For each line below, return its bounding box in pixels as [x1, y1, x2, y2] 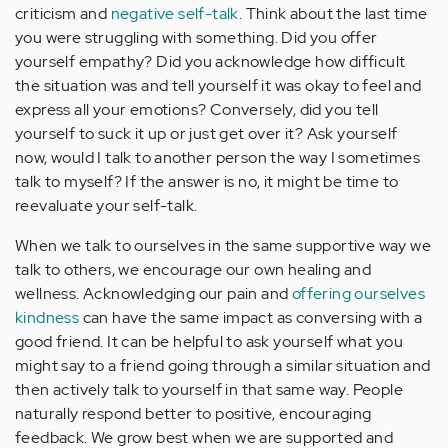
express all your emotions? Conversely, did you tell [15, 99, 379, 121]
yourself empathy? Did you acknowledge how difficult [15, 51, 406, 73]
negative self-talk [110, 3, 239, 25]
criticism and [15, 3, 111, 25]
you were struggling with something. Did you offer [15, 27, 378, 49]
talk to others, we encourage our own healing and [15, 259, 372, 281]
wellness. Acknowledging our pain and [15, 283, 292, 305]
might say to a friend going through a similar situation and [15, 355, 431, 377]
